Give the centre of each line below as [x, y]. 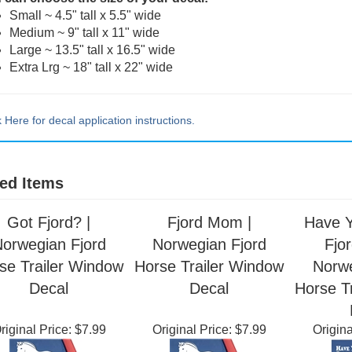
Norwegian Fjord [209, 282]
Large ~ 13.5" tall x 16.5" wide [92, 88]
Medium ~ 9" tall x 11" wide [84, 70]
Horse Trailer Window [209, 304]
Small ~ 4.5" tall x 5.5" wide [85, 53]
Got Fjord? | [49, 260]
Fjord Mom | [209, 260]
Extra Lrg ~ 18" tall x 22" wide [91, 105]
